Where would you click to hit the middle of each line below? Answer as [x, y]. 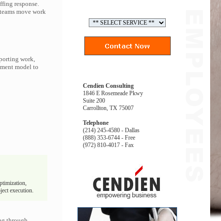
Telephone [96, 123]
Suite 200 [94, 101]
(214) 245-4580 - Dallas [111, 130]
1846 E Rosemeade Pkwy [113, 93]
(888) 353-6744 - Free [109, 138]
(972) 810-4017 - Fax [108, 145]
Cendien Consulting [108, 86]
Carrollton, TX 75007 [108, 108]
